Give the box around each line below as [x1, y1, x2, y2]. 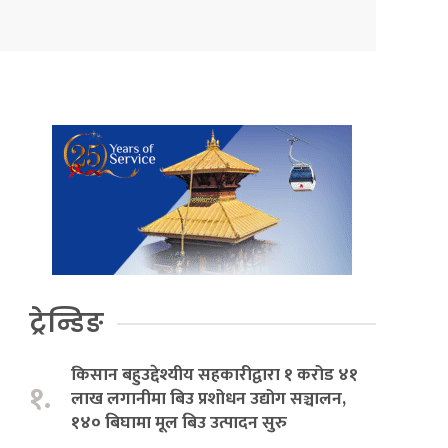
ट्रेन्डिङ [29, 305, 105, 342]
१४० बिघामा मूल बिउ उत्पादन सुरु [71, 408, 288, 438]
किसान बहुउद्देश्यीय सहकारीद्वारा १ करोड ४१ [71, 360, 359, 390]
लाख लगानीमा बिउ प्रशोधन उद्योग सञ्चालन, [71, 384, 347, 414]
